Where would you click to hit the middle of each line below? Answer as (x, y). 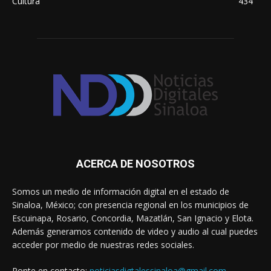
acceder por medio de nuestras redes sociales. (103, 245)
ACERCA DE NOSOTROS (135, 164)
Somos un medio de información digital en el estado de (121, 192)
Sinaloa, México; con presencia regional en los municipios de (130, 205)
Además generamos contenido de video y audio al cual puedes (135, 232)
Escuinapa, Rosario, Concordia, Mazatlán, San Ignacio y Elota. (133, 218)
